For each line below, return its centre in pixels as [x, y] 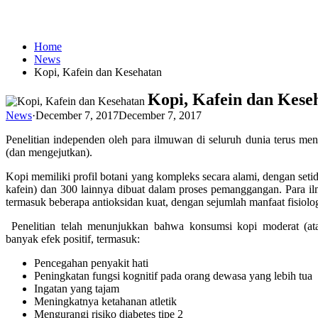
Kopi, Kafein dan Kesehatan [98, 72]
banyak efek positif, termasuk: [73, 238]
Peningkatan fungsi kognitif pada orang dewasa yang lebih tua [173, 275]
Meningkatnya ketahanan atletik [105, 301]
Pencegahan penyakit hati [91, 263]
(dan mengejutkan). [49, 152]
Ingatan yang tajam [77, 288]
